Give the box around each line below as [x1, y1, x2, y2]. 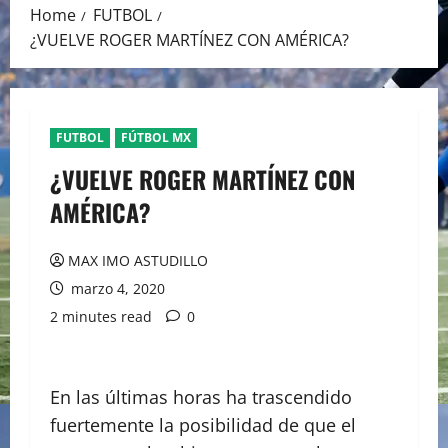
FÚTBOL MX [121, 129, 191, 147]
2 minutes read [50, 307, 152, 327]
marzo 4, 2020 [67, 279, 165, 299]
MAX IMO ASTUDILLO [68, 251, 208, 271]
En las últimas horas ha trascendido [50, 385, 352, 410]
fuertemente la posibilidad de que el [50, 413, 356, 438]
